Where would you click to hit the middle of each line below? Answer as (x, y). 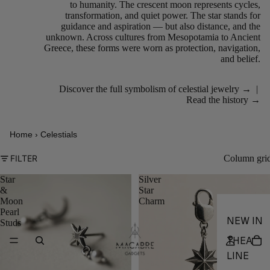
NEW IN (245, 221)
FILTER (24, 159)
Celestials (59, 134)
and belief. (240, 58)
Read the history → (223, 99)
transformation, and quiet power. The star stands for (163, 15)
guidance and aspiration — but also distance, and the (161, 26)
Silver (150, 179)
